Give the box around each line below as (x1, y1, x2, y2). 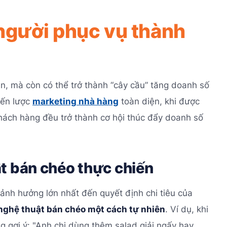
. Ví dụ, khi (165, 204, 208, 215)
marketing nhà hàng (32, 96, 119, 106)
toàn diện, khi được (119, 96, 200, 106)
